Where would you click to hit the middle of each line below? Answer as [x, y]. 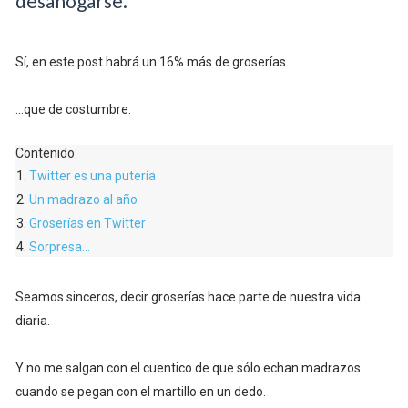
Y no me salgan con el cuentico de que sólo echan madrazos [188, 368]
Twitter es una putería [92, 176]
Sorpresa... [59, 247]
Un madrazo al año [83, 200]
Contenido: [46, 153]
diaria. [32, 321]
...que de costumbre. [73, 110]
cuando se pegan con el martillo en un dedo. [140, 392]
